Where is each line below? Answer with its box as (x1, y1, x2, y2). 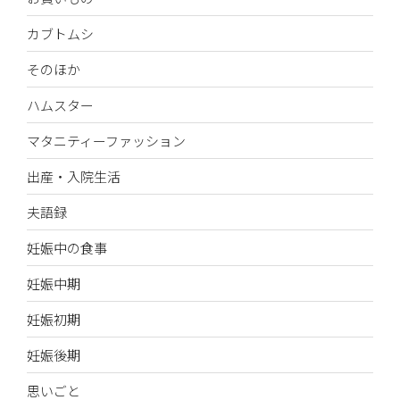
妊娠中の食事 (27, 237, 107, 257)
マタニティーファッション (27, 130, 186, 150)
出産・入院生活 (27, 166, 121, 186)
